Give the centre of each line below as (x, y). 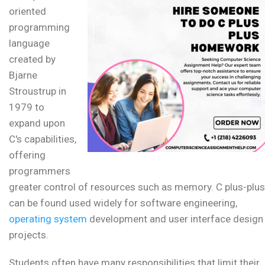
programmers (40, 171)
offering (27, 155)
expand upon (37, 123)
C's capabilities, (43, 139)
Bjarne (23, 75)
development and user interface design (175, 219)
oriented (28, 12)
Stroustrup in (38, 91)
